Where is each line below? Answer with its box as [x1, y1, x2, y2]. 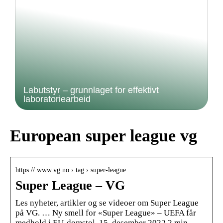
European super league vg [10, 126, 197, 145]
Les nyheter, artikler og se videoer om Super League [15, 198, 199, 208]
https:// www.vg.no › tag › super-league [15, 166, 126, 174]
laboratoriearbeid [23, 94, 91, 104]
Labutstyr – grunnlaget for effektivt [23, 85, 159, 95]
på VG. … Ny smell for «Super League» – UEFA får [15, 208, 196, 218]
